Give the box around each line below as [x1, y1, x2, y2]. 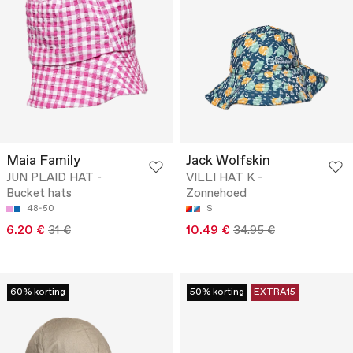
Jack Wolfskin [186, 152, 270, 171]
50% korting [190, 286, 244, 299]
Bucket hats [6, 186, 72, 203]
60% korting [10, 286, 65, 299]
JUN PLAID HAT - [6, 170, 102, 187]
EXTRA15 [254, 286, 295, 299]
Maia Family [6, 152, 80, 171]
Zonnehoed [186, 186, 247, 203]
